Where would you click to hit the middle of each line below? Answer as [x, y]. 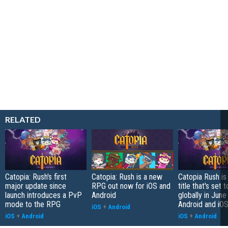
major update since [36, 186]
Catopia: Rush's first [36, 177]
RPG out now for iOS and [131, 186]
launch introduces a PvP [44, 195]
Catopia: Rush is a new [127, 177]
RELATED [23, 119]
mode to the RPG [33, 204]
